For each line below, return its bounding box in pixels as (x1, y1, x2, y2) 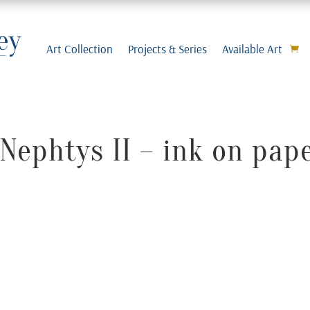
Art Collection (46, 41, 113, 56)
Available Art (221, 41, 282, 56)
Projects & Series (127, 41, 207, 56)
